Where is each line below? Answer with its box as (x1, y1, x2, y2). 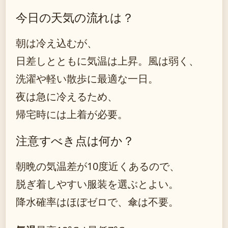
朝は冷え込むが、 (16, 36, 97, 50)
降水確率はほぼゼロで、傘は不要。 (16, 195, 179, 209)
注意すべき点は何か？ (16, 133, 134, 148)
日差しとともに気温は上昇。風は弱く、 (16, 54, 199, 68)
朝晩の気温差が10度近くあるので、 (16, 159, 180, 173)
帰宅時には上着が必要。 (16, 107, 128, 121)
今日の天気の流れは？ (16, 10, 134, 25)
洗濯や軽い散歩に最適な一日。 (16, 72, 158, 85)
